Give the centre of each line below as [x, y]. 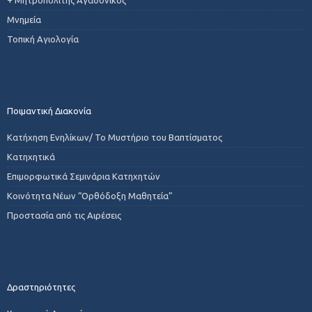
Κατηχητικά [31, 156]
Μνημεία [24, 19]
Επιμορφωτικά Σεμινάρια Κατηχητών [84, 176]
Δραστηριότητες [41, 287]
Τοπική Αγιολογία [43, 39]
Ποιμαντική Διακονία [49, 110]
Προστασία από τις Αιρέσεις [64, 215]
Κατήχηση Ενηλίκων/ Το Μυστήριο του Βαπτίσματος [115, 137]
